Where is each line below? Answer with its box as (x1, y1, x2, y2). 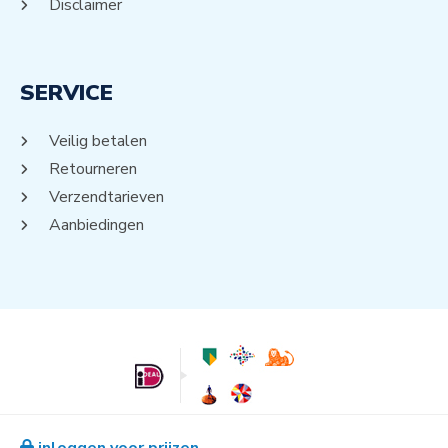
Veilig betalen (49, 130, 147, 153)
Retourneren (49, 158, 137, 181)
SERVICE (20, 78, 113, 109)
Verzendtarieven (49, 186, 164, 209)
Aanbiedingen (49, 214, 144, 237)
